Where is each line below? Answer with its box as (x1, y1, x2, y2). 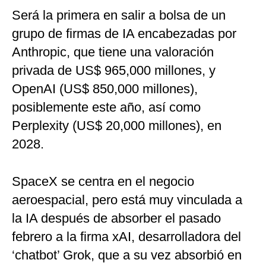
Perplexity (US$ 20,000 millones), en (12, 118, 221, 134)
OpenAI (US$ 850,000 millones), (12, 81, 198, 97)
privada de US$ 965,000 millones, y (12, 63, 216, 78)
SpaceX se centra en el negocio (12, 174, 194, 189)
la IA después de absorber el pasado (12, 211, 221, 226)
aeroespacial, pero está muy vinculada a (12, 192, 242, 208)
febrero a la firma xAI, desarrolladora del (12, 229, 241, 245)
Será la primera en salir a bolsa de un (12, 8, 226, 23)
